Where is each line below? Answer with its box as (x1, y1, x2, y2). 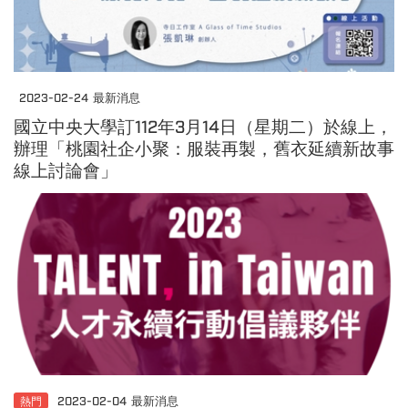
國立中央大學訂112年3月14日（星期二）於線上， (14, 117, 393, 139)
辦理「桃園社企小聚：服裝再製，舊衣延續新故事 (14, 138, 394, 161)
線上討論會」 (14, 160, 117, 183)
